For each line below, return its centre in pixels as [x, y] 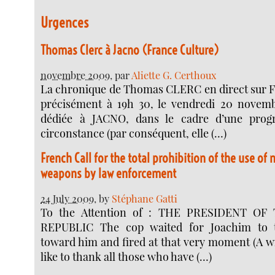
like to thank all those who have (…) [126, 257]
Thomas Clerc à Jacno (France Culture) [130, 50]
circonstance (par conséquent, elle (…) [134, 133]
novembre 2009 [76, 75]
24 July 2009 [68, 199]
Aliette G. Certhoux [174, 75]
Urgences [65, 23]
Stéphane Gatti [145, 199]
